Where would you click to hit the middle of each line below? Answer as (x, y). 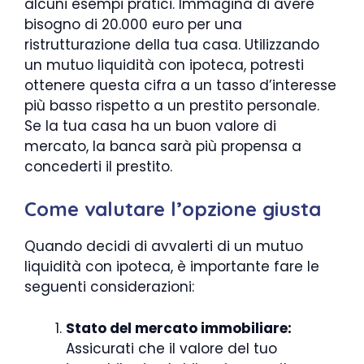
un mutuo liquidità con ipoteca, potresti (164, 65)
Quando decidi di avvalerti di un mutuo (164, 246)
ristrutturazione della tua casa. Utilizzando (172, 44)
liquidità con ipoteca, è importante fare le (172, 266)
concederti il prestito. (98, 166)
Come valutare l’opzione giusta (173, 209)
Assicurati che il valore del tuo (171, 348)
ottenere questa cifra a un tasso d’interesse (180, 85)
